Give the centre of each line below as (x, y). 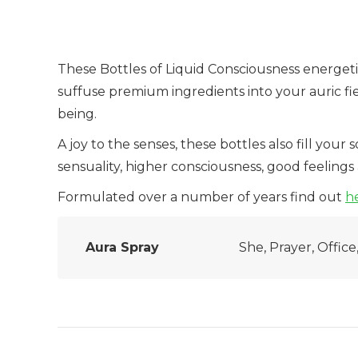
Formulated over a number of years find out (201, 197)
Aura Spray (122, 247)
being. (77, 114)
